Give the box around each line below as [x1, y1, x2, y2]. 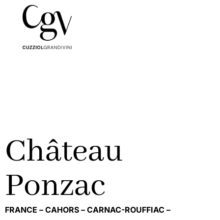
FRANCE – [5, 204, 45, 215]
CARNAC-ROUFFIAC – [87, 204, 172, 215]
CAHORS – [45, 204, 87, 215]
